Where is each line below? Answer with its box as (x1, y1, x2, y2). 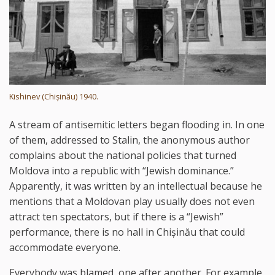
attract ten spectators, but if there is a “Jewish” (9, 210, 223, 224)
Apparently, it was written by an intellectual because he (9, 179, 262, 193)
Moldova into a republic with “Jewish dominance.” (9, 164, 236, 178)
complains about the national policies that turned (9, 149, 236, 163)
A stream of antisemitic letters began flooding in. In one (9, 118, 265, 132)
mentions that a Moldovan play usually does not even (9, 195, 255, 209)
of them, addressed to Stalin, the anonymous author (9, 133, 250, 147)
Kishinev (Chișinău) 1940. (9, 91, 98, 103)
